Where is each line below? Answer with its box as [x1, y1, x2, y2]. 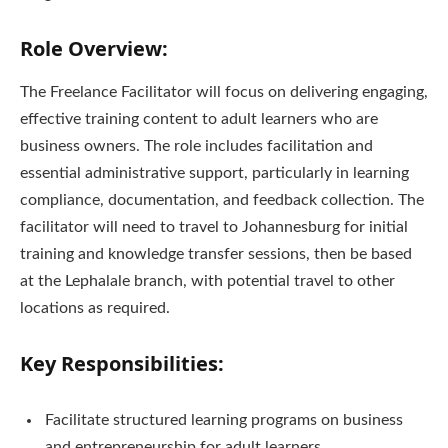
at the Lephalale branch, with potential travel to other [20, 272, 395, 289]
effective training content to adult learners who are [20, 110, 378, 127]
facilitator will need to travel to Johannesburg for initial [20, 218, 408, 235]
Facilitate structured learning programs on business [45, 412, 403, 429]
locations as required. [20, 299, 170, 316]
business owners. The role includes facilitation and [20, 137, 373, 154]
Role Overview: [20, 34, 168, 62]
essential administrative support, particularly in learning [20, 164, 409, 181]
